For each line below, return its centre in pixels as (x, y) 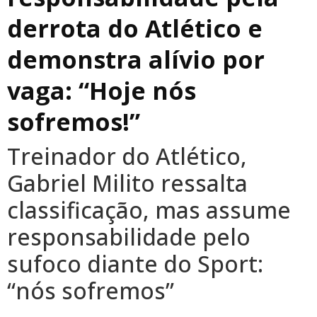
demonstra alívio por (136, 59)
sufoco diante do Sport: (135, 264)
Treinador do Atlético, (127, 156)
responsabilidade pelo (129, 237)
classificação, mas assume (149, 210)
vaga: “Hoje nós (102, 91)
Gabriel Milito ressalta (127, 183)
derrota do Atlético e (135, 28)
